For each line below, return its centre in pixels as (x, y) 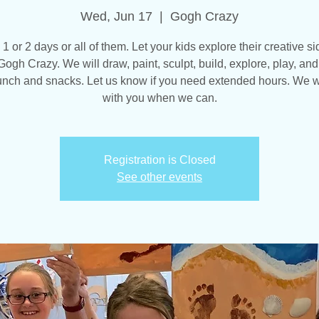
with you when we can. (159, 98)
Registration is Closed (159, 160)
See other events (159, 177)
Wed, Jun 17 (116, 17)
